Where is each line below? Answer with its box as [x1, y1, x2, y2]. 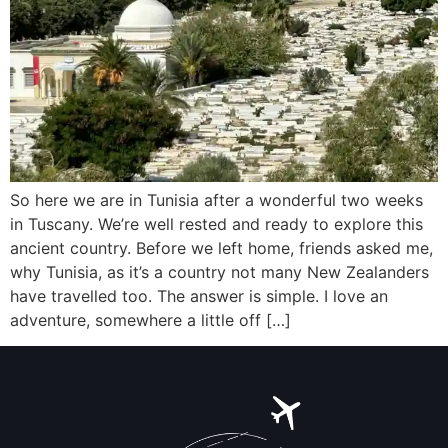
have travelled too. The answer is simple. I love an [10, 286, 388, 306]
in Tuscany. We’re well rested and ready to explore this [10, 214, 423, 234]
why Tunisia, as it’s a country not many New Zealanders [10, 262, 429, 282]
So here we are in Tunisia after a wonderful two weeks [10, 190, 423, 210]
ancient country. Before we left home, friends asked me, [10, 238, 433, 258]
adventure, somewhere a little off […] [10, 310, 291, 330]
